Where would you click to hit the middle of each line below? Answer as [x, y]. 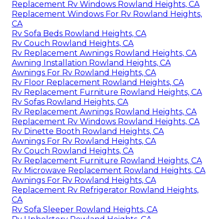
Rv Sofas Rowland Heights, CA [70, 102]
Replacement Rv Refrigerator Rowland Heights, [105, 190]
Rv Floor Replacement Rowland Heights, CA [98, 82]
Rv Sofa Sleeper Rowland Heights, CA [85, 209]
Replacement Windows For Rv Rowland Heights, [107, 14]
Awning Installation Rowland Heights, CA [91, 63]
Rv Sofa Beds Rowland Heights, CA [79, 33]
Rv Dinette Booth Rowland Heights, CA [88, 131]
